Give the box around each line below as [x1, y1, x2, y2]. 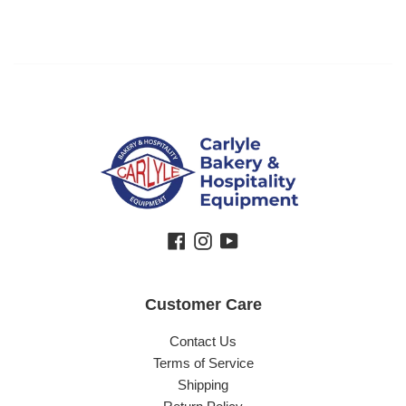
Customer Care [144, 295, 262, 314]
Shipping [178, 377, 228, 393]
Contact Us [169, 333, 237, 350]
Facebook [185, 231, 244, 247]
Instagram [211, 231, 271, 247]
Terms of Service [152, 355, 254, 372]
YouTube [237, 231, 289, 247]
